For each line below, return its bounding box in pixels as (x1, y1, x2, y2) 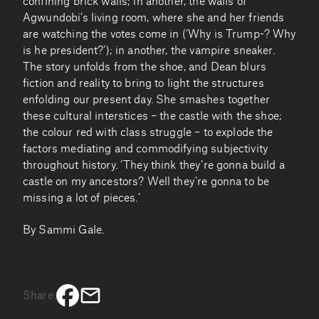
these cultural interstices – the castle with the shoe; (23, 110, 283, 122)
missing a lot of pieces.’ (23, 192, 140, 204)
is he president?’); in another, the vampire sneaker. (23, 45, 275, 56)
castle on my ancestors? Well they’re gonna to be (23, 176, 270, 187)
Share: (23, 290, 56, 301)
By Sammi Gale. (23, 225, 105, 236)
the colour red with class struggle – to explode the (23, 127, 273, 138)
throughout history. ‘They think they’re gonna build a (23, 159, 285, 171)
